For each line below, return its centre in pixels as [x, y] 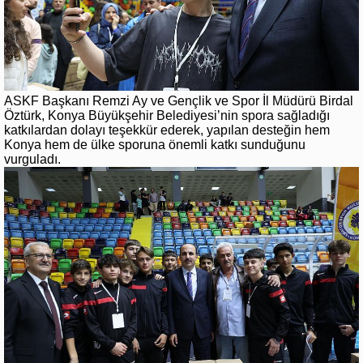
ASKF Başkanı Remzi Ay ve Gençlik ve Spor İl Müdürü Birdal [179, 101]
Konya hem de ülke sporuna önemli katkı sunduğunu [155, 145]
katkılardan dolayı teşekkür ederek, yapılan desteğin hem [167, 130]
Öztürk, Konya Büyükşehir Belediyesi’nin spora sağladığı [167, 116]
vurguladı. [32, 160]
